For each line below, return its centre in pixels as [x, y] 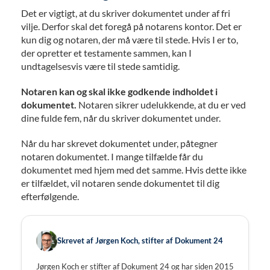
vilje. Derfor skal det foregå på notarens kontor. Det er [131, 26]
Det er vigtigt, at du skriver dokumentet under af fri [126, 13]
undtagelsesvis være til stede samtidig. [100, 66]
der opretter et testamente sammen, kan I [106, 52]
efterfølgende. [50, 196]
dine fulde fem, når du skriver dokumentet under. [121, 118]
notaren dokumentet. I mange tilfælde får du [112, 156]
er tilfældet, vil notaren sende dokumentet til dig [120, 183]
